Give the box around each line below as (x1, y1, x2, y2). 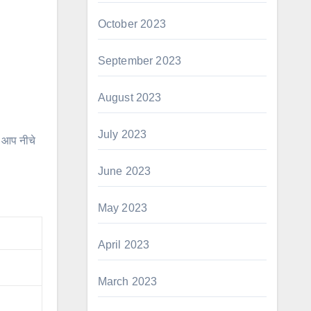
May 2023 (97, 202, 148, 214)
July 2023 (97, 128, 147, 140)
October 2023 (97, 18, 166, 30)
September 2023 (97, 55, 182, 67)
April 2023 (97, 239, 150, 251)
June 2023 (97, 165, 151, 177)
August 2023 (97, 92, 162, 103)
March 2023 (97, 276, 158, 287)
